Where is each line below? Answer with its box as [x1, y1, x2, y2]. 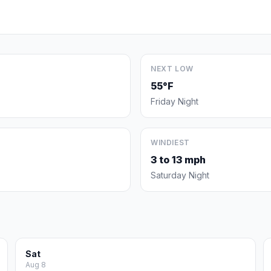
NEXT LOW [151, 64, 194, 73]
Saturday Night [151, 170, 209, 180]
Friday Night [151, 96, 198, 106]
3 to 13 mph [151, 154, 206, 166]
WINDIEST [151, 138, 190, 147]
